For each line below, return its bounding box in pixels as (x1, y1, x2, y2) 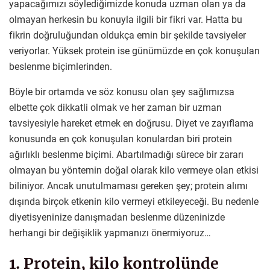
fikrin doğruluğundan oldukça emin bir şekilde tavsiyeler (9, 29, 246, 41)
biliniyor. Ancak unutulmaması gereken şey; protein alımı (9, 180, 248, 192)
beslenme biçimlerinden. (9, 60, 112, 72)
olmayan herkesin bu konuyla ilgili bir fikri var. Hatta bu (9, 13, 242, 25)
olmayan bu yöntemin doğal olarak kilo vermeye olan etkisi (9, 164, 259, 176)
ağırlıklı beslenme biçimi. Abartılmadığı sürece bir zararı (9, 148, 243, 160)
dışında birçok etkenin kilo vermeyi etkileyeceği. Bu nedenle (9, 195, 259, 207)
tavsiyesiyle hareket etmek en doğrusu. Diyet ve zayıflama (9, 117, 254, 129)
